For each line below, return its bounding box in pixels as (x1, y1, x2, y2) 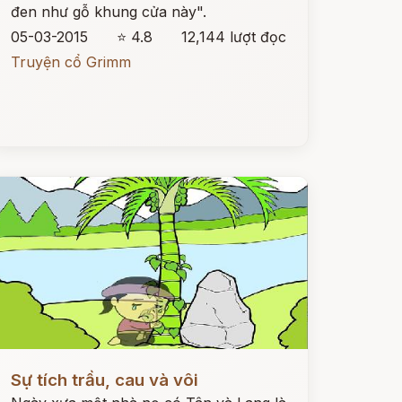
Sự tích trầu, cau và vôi (10, 370, 198, 390)
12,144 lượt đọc (180, 28, 286, 46)
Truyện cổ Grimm (10, 53, 131, 71)
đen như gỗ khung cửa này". (10, 3, 206, 21)
